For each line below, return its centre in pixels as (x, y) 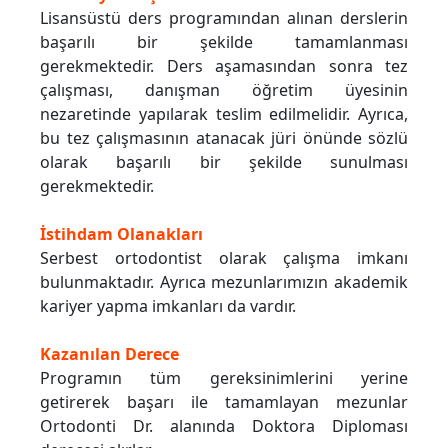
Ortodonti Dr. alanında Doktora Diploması (224, 426)
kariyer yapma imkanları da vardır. (168, 306)
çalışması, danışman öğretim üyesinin (224, 90)
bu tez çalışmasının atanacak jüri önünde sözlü (224, 138)
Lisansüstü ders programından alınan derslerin (224, 18)
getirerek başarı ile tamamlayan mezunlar (224, 402)
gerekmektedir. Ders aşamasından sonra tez (224, 66)
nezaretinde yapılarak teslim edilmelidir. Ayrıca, (224, 114)
